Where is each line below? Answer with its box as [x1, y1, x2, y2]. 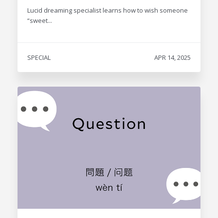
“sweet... [27, 16, 52, 25]
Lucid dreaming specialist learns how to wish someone [27, 5, 188, 15]
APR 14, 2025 [154, 53, 191, 62]
